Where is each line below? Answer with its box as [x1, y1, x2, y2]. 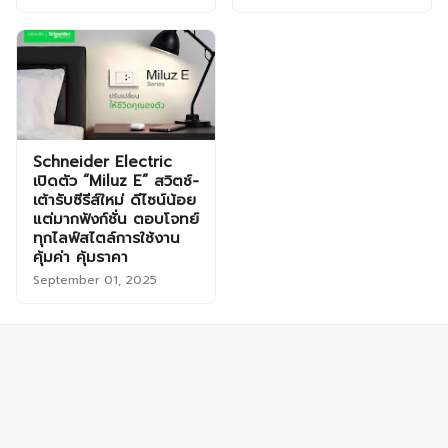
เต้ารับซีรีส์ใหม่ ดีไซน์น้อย [33, 189, 196, 212]
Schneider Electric [33, 151, 172, 174]
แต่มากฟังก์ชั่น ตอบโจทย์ [33, 208, 199, 231]
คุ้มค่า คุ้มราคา [33, 246, 128, 269]
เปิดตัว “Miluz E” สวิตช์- [33, 170, 199, 193]
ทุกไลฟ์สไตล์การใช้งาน [33, 227, 180, 250]
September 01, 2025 [33, 271, 157, 290]
